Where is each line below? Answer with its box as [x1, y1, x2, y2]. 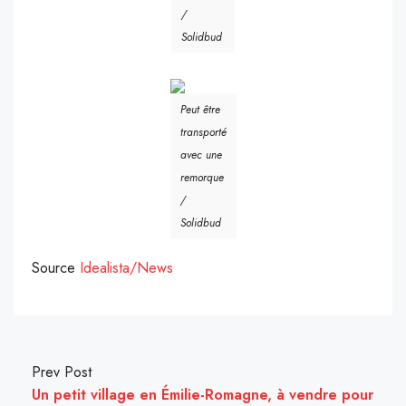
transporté [179, 124, 227, 141]
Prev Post [32, 362, 92, 383]
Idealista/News [80, 257, 173, 279]
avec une [179, 147, 222, 164]
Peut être [179, 101, 220, 119]
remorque [179, 169, 224, 187]
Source [32, 257, 80, 279]
